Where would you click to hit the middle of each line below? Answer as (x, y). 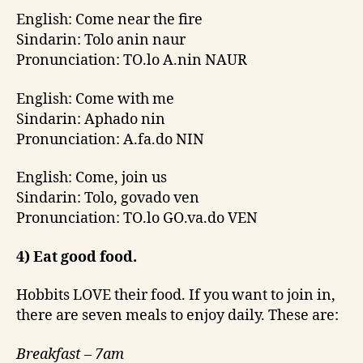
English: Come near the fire (109, 20)
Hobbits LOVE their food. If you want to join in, (176, 296)
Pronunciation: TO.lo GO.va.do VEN (137, 219)
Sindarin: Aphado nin (91, 119)
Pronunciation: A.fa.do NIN (110, 139)
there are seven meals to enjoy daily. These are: (177, 316)
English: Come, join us (92, 178)
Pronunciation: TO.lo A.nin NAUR (132, 61)
